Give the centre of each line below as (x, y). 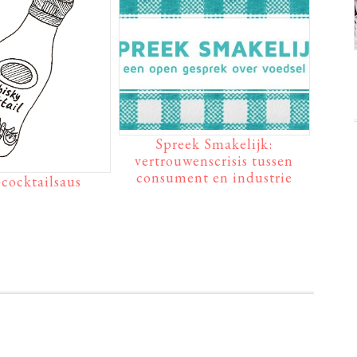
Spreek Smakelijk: (214, 143)
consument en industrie (214, 177)
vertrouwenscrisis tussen (214, 160)
